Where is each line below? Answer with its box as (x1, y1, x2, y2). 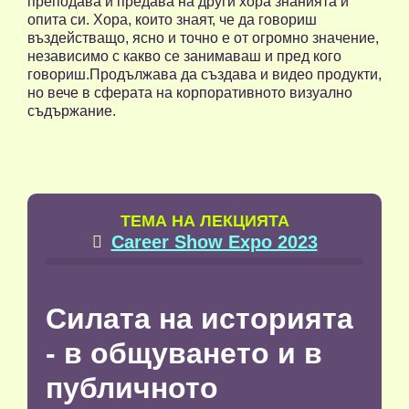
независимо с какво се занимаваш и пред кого (27, 48, 341, 65)
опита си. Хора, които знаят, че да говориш (27, 12, 317, 28)
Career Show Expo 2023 (110, 232, 318, 253)
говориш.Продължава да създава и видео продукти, (27, 67, 382, 83)
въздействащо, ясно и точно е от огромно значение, (27, 30, 379, 47)
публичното (46, 372, 218, 405)
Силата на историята (46, 302, 353, 336)
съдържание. (27, 103, 116, 120)
